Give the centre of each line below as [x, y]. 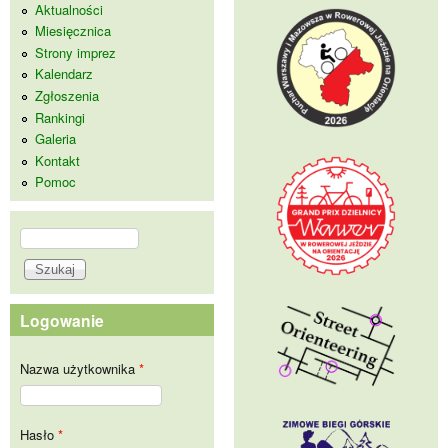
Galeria [55, 139]
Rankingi [60, 117]
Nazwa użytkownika [79, 369]
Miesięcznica [73, 31]
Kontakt [57, 160]
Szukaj [40, 231]
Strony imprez [75, 52]
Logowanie [62, 321]
